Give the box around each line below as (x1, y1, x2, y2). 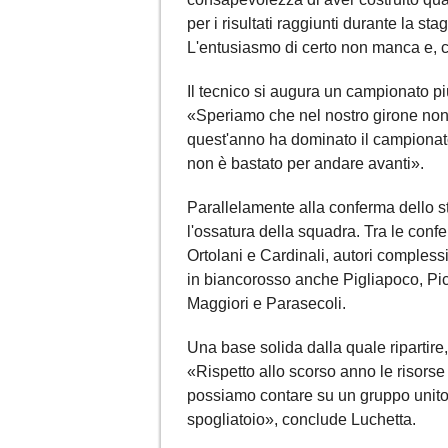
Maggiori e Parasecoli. (187, 294, 346, 312)
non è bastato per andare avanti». (187, 154, 424, 172)
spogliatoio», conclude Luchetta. (187, 410, 416, 428)
